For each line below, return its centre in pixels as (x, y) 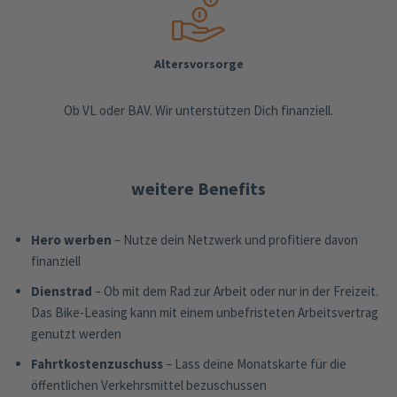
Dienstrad (62, 291)
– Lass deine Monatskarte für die (255, 363)
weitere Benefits (198, 188)
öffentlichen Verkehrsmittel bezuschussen (149, 385)
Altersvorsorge (198, 63)
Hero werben (71, 239)
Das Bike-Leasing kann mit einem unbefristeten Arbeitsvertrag (205, 312)
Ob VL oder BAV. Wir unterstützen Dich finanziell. (198, 110)
